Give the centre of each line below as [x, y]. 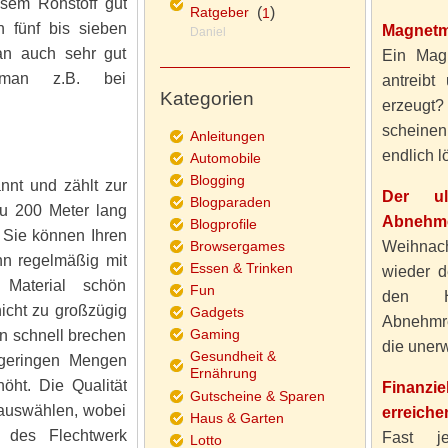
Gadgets [216, 312]
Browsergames [237, 246]
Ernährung [223, 373]
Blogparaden [230, 202]
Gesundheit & [232, 356]
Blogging [217, 180]
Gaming [214, 334]
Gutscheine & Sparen [257, 396]
